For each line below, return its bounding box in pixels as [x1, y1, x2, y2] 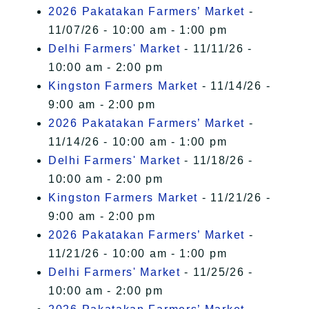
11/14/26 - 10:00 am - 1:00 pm [48, 136, 228, 148]
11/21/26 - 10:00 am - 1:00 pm [48, 248, 228, 260]
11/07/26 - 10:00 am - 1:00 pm [48, 24, 228, 37]
